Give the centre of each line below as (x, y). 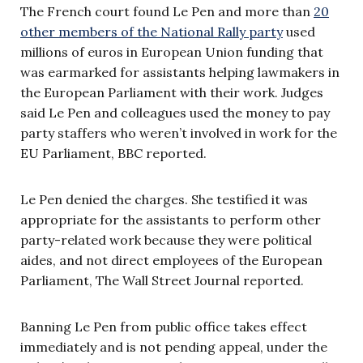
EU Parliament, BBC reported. (115, 153)
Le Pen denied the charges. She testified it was (164, 199)
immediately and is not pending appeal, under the (174, 346)
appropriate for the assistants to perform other (171, 219)
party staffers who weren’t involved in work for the (179, 132)
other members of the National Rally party (152, 31)
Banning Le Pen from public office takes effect (164, 326)
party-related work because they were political (166, 239)
